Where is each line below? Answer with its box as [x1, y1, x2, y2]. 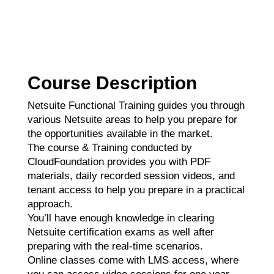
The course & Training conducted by [27, 142, 192, 154]
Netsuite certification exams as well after [27, 226, 214, 239]
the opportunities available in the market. [27, 128, 213, 140]
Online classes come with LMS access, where [27, 254, 239, 267]
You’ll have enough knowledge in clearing [27, 212, 214, 224]
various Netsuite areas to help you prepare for [27, 114, 237, 126]
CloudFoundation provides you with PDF [27, 156, 210, 168]
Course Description [27, 73, 197, 94]
